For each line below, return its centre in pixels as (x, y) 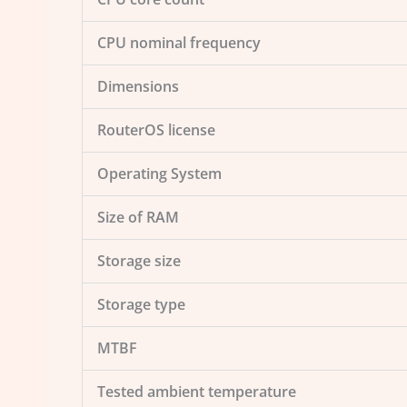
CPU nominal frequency (179, 42)
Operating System (159, 173)
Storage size (139, 260)
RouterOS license (156, 129)
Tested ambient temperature (197, 391)
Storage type (141, 304)
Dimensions (138, 86)
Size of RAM (138, 217)
